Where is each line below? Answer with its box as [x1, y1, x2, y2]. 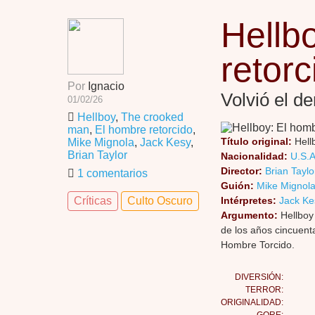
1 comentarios [77, 167, 148, 179]
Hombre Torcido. [221, 239, 295, 250]
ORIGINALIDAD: [221, 297, 283, 307]
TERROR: [245, 285, 283, 295]
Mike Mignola [67, 136, 134, 148]
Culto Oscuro [127, 195, 193, 207]
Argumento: [221, 210, 278, 221]
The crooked [121, 111, 184, 123]
